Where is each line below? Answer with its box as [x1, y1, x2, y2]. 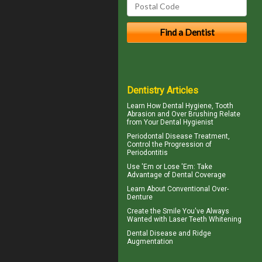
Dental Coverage [172, 170, 226, 179]
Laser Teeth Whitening [169, 215, 242, 223]
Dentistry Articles [127, 84, 198, 96]
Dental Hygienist [160, 118, 213, 126]
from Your [127, 118, 160, 126]
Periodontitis [127, 148, 168, 157]
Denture [127, 192, 153, 201]
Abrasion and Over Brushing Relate [127, 109, 240, 118]
